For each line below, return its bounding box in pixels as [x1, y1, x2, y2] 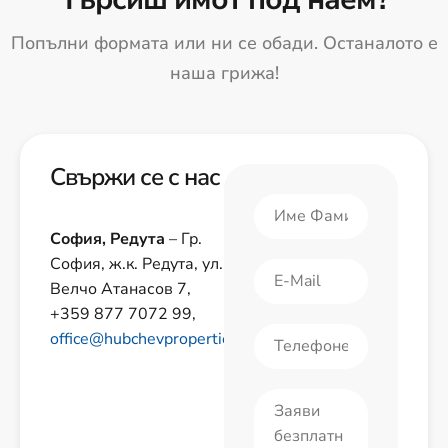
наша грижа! [169, 61, 279, 85]
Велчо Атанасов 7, [50, 278, 191, 300]
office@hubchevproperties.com [50, 328, 273, 350]
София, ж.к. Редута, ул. [50, 253, 223, 275]
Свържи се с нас [50, 161, 220, 193]
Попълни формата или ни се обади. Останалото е [10, 31, 438, 55]
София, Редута [50, 228, 165, 250]
